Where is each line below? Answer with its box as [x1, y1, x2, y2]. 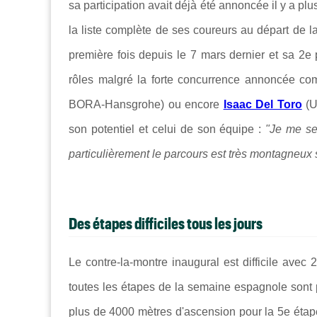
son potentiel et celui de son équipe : [69, 122, 266, 135]
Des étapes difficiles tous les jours [69, 213, 263, 232]
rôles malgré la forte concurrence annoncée [69, 73, 300, 86]
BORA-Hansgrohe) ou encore [69, 98, 224, 110]
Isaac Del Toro [223, 98, 302, 110]
